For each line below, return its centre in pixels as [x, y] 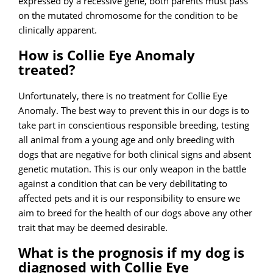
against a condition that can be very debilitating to [123, 184]
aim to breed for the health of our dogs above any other [136, 213]
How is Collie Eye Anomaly [107, 55]
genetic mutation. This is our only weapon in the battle [133, 169]
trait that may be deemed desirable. [93, 228]
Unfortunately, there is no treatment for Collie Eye [123, 96]
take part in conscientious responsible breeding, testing [134, 125]
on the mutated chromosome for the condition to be [128, 15]
